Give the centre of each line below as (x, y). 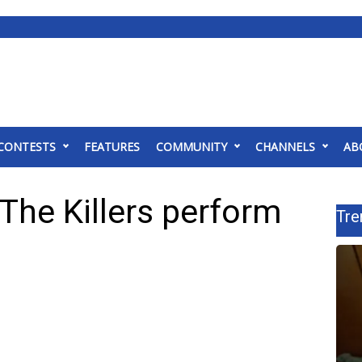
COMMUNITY (192, 147)
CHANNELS (285, 147)
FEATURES (112, 147)
